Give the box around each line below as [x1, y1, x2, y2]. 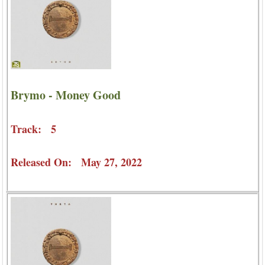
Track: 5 [11, 121, 56, 137]
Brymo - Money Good [11, 86, 121, 104]
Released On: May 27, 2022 [11, 154, 142, 170]
